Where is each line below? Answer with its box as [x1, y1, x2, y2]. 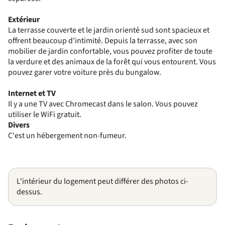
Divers [8, 119, 30, 131]
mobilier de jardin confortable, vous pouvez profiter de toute [8, 45, 212, 57]
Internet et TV [8, 87, 56, 99]
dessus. [17, 186, 42, 197]
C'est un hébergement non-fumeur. [8, 130, 127, 141]
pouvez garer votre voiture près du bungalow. [8, 66, 161, 78]
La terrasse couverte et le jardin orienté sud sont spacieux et [8, 24, 209, 36]
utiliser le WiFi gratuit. [8, 108, 81, 120]
